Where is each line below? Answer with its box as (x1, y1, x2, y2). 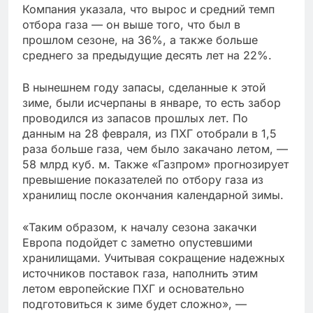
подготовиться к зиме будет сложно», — (22, 297, 247, 311)
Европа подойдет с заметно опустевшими (22, 235, 252, 249)
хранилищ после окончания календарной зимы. (22, 188, 284, 202)
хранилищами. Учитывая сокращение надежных (22, 251, 285, 265)
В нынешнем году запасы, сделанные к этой (22, 80, 265, 94)
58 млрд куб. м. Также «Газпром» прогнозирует (22, 157, 289, 171)
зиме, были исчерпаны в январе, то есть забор (22, 96, 281, 110)
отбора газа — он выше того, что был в (22, 17, 240, 31)
